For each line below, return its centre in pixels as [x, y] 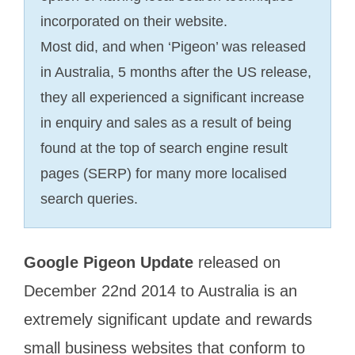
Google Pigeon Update [109, 262]
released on [237, 262]
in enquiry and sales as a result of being [166, 122]
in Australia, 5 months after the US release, [176, 72]
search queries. [89, 198]
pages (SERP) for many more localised [164, 173]
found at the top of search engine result [164, 148]
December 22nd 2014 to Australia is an [160, 290]
